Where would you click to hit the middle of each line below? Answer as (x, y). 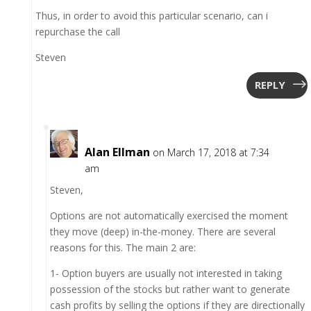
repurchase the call (77, 31)
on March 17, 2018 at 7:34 (211, 152)
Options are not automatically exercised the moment (169, 215)
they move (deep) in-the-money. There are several (162, 231)
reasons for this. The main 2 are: (123, 247)
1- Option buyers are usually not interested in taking (166, 273)
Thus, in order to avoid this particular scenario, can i (151, 15)
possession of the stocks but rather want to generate (170, 289)
